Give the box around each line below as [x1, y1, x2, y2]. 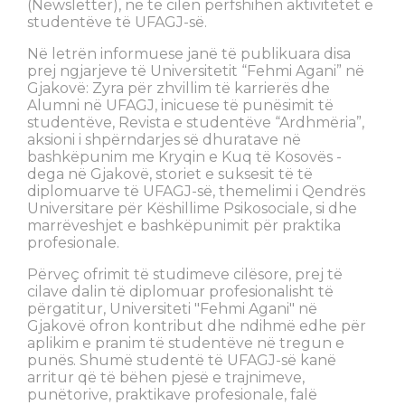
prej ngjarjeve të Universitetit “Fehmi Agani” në [27, 62, 364, 80]
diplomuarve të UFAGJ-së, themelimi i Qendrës [27, 183, 365, 201]
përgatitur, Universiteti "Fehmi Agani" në [27, 300, 317, 318]
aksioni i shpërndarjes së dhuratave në [27, 131, 301, 149]
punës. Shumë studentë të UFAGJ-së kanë [27, 352, 336, 370]
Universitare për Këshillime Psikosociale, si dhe [27, 200, 357, 218]
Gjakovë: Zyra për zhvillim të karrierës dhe [27, 80, 330, 98]
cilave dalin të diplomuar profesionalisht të [27, 283, 334, 301]
